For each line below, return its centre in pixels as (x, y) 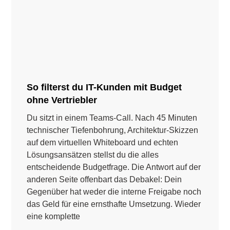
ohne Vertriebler (62, 100)
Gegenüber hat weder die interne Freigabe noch (114, 192)
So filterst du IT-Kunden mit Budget (104, 88)
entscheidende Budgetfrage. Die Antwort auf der (114, 167)
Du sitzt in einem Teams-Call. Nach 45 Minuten (112, 118)
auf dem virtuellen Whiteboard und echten (103, 143)
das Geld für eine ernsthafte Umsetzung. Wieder (114, 204)
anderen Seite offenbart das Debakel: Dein (104, 180)
